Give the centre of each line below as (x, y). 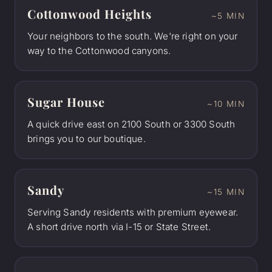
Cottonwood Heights (90, 13)
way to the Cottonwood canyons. (99, 50)
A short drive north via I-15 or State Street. (119, 226)
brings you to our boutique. (87, 138)
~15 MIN (226, 192)
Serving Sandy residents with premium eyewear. (133, 212)
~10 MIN (226, 104)
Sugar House (66, 101)
